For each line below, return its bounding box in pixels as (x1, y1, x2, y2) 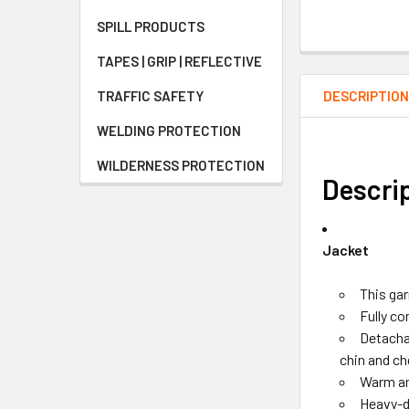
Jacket (322, 240, 370, 258)
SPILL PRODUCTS (97, 18, 204, 35)
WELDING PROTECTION (97, 122, 241, 139)
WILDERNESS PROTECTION (97, 157, 265, 173)
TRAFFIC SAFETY (97, 88, 204, 104)
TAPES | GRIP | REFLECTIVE (97, 53, 262, 69)
